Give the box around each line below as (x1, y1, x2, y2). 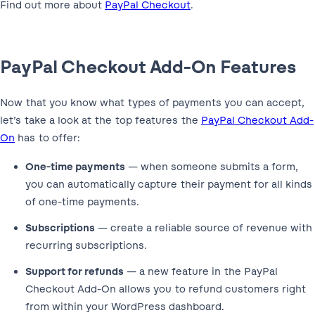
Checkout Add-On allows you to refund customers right (25, 282, 306, 295)
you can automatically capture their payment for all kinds (25, 177, 312, 191)
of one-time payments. (25, 195, 139, 208)
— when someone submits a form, (125, 160, 298, 173)
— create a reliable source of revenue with (95, 221, 312, 234)
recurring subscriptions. (25, 238, 147, 252)
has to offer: (15, 131, 80, 144)
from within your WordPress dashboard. (25, 300, 224, 313)
